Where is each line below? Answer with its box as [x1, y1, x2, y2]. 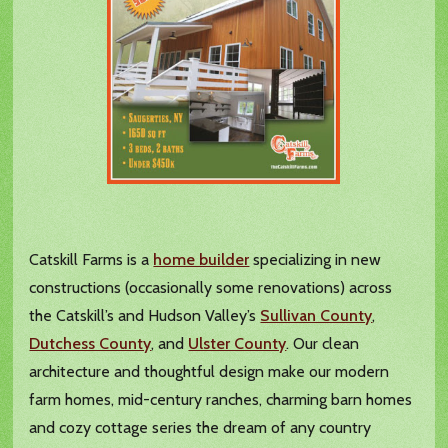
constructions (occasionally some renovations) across [29, 278, 393, 298]
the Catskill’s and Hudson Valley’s [29, 306, 261, 326]
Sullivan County [260, 306, 373, 326]
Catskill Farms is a [29, 250, 154, 270]
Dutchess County [29, 334, 152, 354]
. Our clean [286, 334, 360, 354]
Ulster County [188, 334, 287, 354]
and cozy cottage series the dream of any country [29, 418, 372, 438]
